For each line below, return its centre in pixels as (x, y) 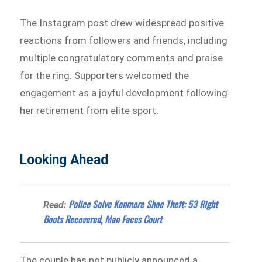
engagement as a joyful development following (124, 93)
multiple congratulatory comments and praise (122, 58)
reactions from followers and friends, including (124, 40)
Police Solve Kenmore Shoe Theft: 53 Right (143, 204)
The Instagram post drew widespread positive (122, 23)
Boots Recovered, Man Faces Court (103, 219)
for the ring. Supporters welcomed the (105, 75)
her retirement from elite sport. (89, 110)
